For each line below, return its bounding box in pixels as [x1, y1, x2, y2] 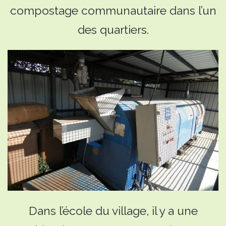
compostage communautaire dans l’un [10, 3, 216, 17]
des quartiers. [77, 22, 149, 36]
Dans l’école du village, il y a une [28, 204, 198, 218]
